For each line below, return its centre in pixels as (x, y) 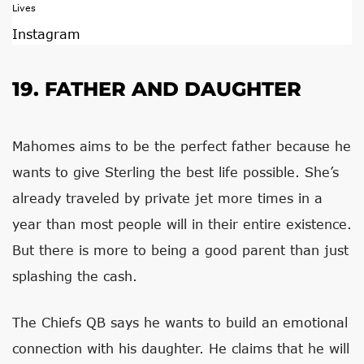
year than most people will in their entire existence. (182, 224)
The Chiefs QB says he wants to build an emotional (180, 322)
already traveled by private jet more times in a (167, 198)
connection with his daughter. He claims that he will (181, 348)
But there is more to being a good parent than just (180, 250)
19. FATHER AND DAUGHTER (157, 89)
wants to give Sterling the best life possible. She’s (175, 172)
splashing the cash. (75, 276)
